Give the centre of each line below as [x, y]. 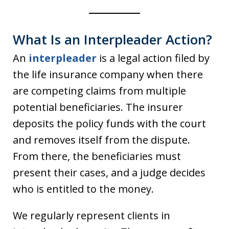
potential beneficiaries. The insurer [98, 107]
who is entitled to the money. [83, 189]
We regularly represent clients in [91, 215]
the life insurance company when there [108, 74]
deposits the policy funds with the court [109, 123]
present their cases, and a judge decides [109, 173]
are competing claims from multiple [99, 91]
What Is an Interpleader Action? [112, 39]
